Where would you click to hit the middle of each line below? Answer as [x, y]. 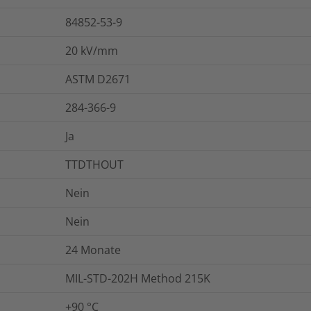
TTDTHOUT [94, 165]
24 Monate [93, 250]
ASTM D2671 [98, 79]
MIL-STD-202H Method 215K [138, 279]
